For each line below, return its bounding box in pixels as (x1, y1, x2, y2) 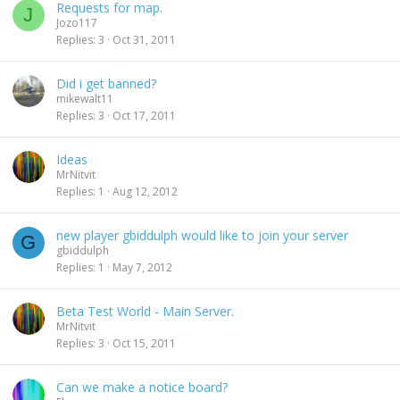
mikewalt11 (56, 91, 113, 106)
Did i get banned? (56, 75, 156, 92)
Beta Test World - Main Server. (56, 303, 234, 320)
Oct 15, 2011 (112, 335, 176, 351)
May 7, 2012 (112, 259, 172, 275)
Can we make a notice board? (56, 379, 228, 396)
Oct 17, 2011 (112, 107, 176, 123)
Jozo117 (56, 15, 97, 30)
